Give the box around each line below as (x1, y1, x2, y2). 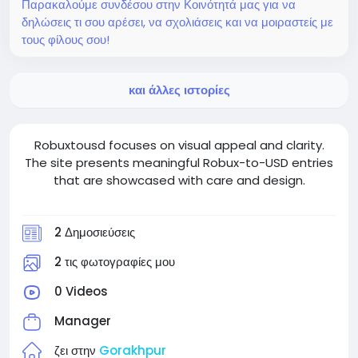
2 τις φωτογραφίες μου (54, 253, 175, 270)
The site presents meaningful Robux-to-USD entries (25, 153, 333, 171)
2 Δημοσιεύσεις (54, 223, 135, 241)
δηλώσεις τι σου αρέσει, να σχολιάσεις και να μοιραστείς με (22, 13, 333, 30)
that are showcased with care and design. (53, 171, 305, 189)
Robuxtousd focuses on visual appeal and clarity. (34, 136, 324, 153)
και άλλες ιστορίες (128, 81, 230, 98)
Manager (54, 312, 111, 329)
